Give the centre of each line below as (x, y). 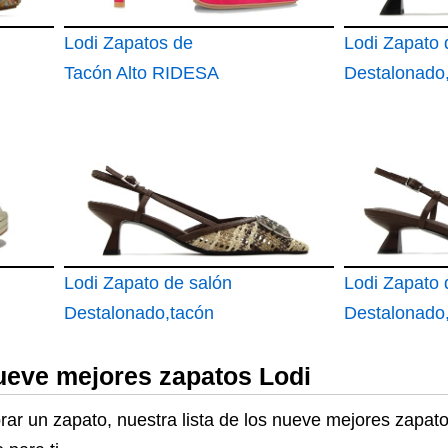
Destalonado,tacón (139, 313)
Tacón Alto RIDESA (141, 73)
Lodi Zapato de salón (148, 283)
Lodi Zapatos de (128, 43)
